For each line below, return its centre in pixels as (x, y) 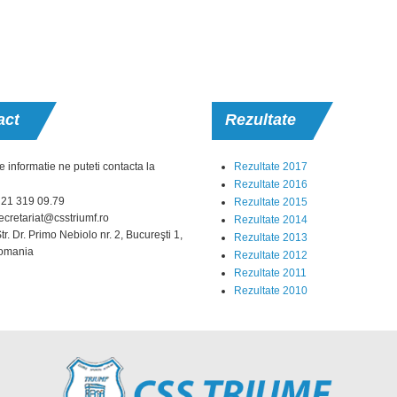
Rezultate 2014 (270, 220)
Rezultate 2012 (270, 255)
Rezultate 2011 (270, 273)
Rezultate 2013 (270, 237)
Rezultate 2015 (270, 202)
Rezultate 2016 (270, 184)
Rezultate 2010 (270, 291)
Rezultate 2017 (270, 167)
